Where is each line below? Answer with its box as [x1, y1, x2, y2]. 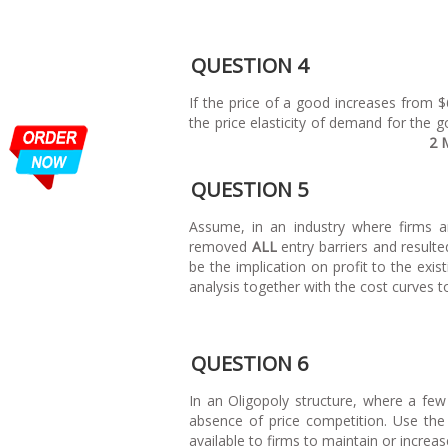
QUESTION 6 [191, 349, 308, 377]
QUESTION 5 [191, 175, 308, 203]
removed [189, 236, 252, 256]
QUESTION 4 [191, 51, 308, 79]
